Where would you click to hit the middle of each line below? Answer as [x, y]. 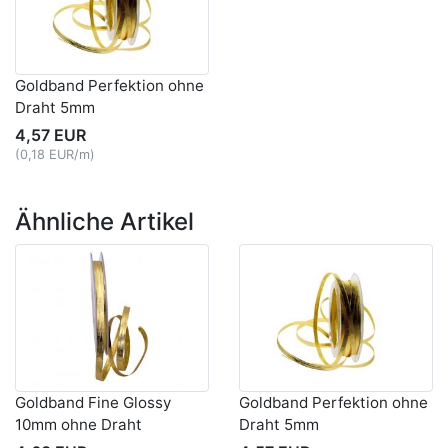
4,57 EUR [50, 135]
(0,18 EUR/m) [55, 155]
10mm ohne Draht [78, 425]
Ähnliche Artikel [104, 222]
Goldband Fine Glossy [93, 403]
